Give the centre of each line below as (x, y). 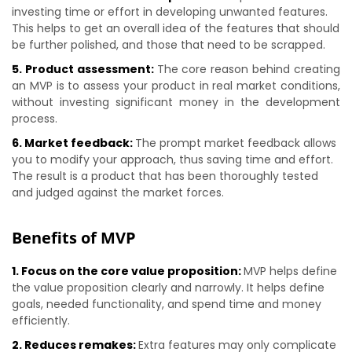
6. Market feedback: (73, 143)
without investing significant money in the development (176, 102)
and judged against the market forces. (118, 192)
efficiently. (41, 321)
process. (35, 119)
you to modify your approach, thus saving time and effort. (172, 159)
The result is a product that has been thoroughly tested (165, 176)
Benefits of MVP (76, 238)
